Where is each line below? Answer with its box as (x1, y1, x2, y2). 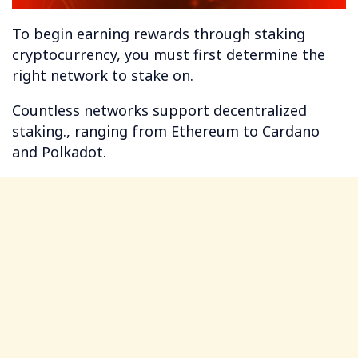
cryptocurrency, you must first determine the (12, 45, 325, 65)
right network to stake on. (12, 66, 193, 86)
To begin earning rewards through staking (12, 24, 305, 44)
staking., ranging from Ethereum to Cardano (12, 121, 320, 141)
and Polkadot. (12, 142, 106, 162)
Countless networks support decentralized (12, 101, 307, 121)
